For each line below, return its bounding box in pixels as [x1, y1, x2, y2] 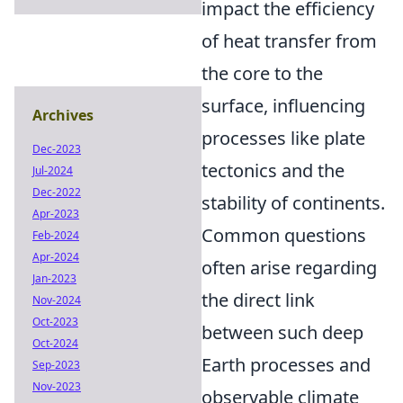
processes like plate [201, 126, 365, 150]
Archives [32, 105, 94, 125]
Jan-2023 [32, 271, 76, 286]
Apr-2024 [32, 249, 79, 264]
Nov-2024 [32, 292, 81, 308]
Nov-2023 [32, 379, 81, 394]
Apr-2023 [32, 206, 79, 221]
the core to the [201, 61, 323, 85]
